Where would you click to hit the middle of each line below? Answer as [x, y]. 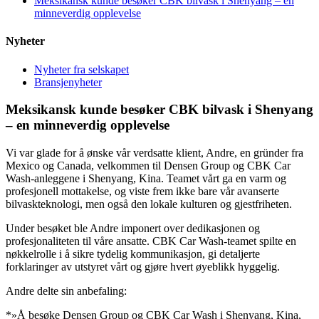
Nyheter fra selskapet [82, 69]
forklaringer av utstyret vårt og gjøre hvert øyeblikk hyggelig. [143, 266]
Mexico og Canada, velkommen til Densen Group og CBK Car [148, 165]
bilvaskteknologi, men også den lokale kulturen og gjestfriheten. [149, 204]
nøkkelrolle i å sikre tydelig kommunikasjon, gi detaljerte [133, 253]
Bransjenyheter [68, 82]
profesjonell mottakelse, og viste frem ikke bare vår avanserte [142, 191]
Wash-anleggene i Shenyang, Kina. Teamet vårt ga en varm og [146, 178]
